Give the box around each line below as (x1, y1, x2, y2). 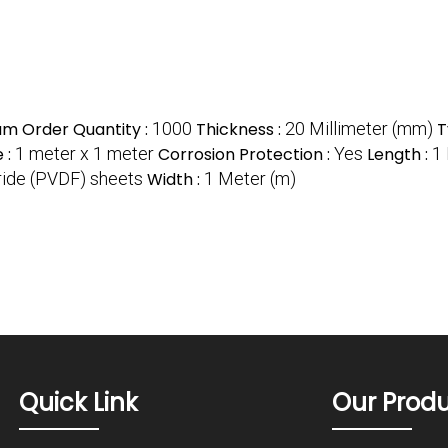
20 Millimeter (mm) (285, 117, 433, 139)
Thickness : (196, 117, 285, 141)
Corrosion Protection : (158, 142, 334, 166)
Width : (147, 167, 204, 191)
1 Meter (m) (204, 167, 296, 189)
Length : (367, 142, 432, 166)
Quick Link (19, 385, 139, 419)
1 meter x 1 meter (15, 142, 154, 164)
